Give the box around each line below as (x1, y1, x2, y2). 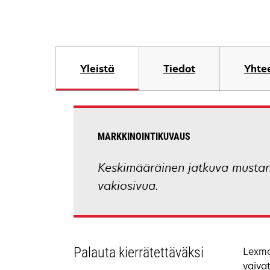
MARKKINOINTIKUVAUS (98, 131, 190, 142)
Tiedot (163, 62, 195, 75)
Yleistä (80, 62, 115, 75)
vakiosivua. (98, 178, 159, 193)
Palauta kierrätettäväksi (74, 244, 204, 261)
